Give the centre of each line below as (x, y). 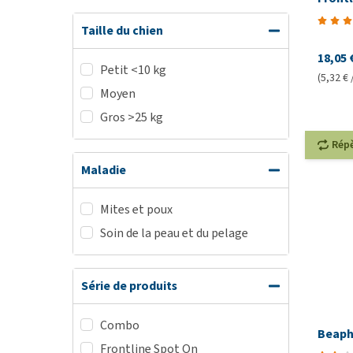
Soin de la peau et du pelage (174, 233)
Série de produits (129, 286)
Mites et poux (136, 209)
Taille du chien (122, 30)
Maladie (104, 170)
